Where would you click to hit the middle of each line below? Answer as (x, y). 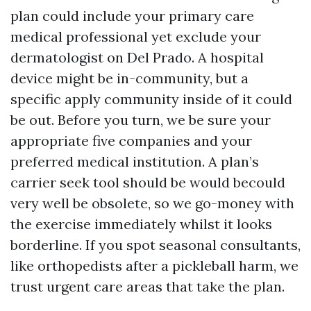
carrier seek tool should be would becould (148, 182)
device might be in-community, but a (129, 78)
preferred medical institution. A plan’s (135, 161)
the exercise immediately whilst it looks (141, 224)
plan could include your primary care (132, 16)
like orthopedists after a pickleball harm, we (154, 266)
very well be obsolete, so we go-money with (152, 203)
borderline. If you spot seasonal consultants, (155, 245)
